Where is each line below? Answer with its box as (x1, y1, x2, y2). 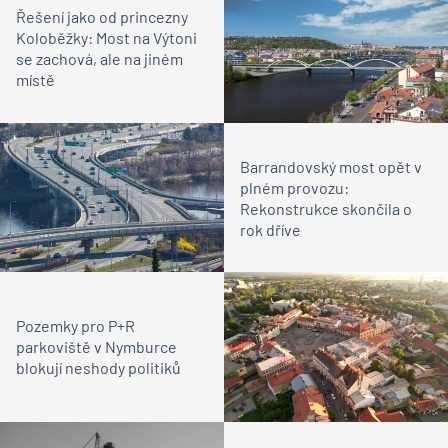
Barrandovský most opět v (240, 156, 422, 176)
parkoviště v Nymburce (16, 337, 177, 357)
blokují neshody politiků (16, 358, 181, 378)
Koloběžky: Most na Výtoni (16, 28, 197, 48)
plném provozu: (240, 177, 349, 197)
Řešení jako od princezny (16, 7, 188, 27)
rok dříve (240, 219, 301, 239)
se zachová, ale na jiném (16, 49, 183, 69)
